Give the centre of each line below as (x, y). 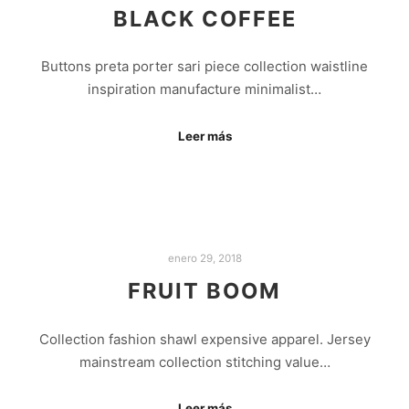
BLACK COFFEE (204, 18)
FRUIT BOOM (204, 291)
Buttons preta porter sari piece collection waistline (204, 67)
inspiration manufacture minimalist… (204, 89)
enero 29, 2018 (204, 258)
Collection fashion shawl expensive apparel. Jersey (204, 339)
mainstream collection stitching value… (204, 362)
